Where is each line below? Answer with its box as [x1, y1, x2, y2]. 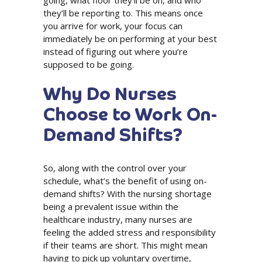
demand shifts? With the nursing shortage [43, 188, 212, 200]
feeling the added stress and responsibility [43, 226, 216, 239]
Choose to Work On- [43, 107, 217, 125]
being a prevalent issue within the [43, 201, 178, 213]
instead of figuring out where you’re [43, 46, 188, 58]
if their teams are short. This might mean [43, 239, 208, 251]
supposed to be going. [43, 58, 134, 71]
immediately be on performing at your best [43, 33, 217, 45]
